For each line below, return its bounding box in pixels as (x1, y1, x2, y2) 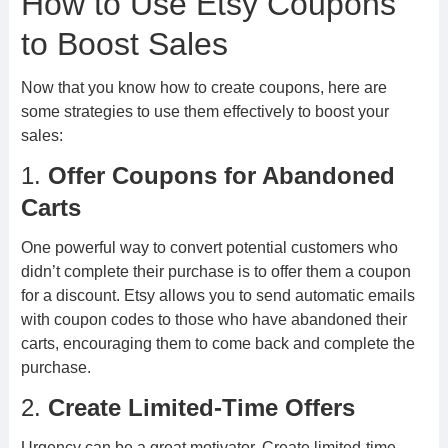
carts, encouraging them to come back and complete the (20, 335, 415, 352)
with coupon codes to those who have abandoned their (20, 311, 407, 328)
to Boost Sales (20, 26, 228, 62)
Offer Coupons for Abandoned (47, 162, 395, 189)
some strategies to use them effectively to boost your (20, 103, 389, 120)
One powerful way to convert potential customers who (20, 239, 398, 256)
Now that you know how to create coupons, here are (20, 79, 387, 96)
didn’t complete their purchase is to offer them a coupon (20, 263, 411, 280)
